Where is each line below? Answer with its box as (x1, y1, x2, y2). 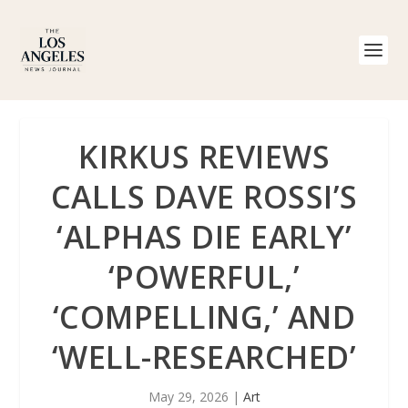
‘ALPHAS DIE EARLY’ (56, 216, 352, 258)
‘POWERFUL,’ (107, 256, 301, 298)
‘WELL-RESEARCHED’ (51, 336, 357, 378)
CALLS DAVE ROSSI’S (50, 176, 358, 218)
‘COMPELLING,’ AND (52, 296, 356, 338)
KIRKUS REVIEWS (78, 136, 330, 178)
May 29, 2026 (148, 388, 229, 405)
